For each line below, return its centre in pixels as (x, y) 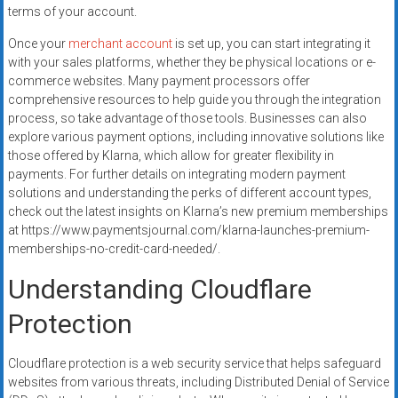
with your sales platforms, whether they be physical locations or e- (191, 62)
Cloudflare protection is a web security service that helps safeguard (194, 363)
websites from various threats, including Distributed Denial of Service (198, 382)
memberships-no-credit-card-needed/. (114, 248)
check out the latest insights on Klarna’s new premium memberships (198, 211)
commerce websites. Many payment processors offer (159, 80)
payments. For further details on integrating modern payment (176, 174)
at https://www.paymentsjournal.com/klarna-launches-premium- (188, 230)
